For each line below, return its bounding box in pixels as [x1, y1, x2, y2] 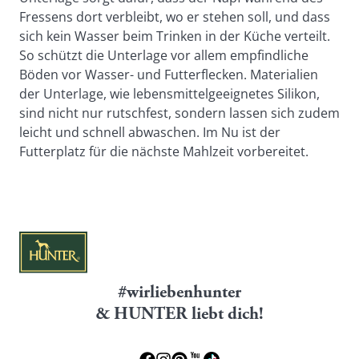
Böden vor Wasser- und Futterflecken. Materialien [19, 66, 318, 83]
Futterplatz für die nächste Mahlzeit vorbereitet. [19, 143, 309, 160]
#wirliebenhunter [118, 284, 241, 302]
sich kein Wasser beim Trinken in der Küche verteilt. [19, 27, 330, 45]
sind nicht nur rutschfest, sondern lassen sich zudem [19, 104, 340, 122]
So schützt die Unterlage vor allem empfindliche [19, 46, 309, 64]
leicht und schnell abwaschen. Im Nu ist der [19, 123, 280, 141]
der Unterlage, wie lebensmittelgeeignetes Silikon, [19, 85, 320, 103]
